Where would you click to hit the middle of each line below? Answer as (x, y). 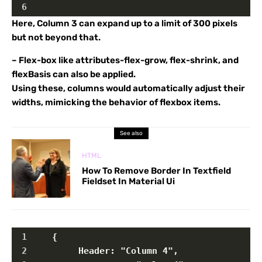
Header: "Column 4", (105, 251)
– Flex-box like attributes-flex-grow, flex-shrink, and (125, 60)
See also (131, 133)
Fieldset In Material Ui (128, 181)
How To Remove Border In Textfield (156, 171)
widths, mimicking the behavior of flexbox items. (116, 102)
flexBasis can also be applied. (74, 74)
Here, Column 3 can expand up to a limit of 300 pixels (125, 23)
